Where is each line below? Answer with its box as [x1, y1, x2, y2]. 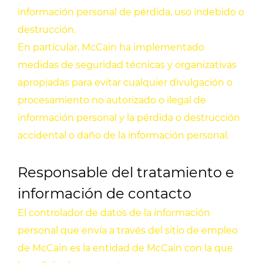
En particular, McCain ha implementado [18, 42, 204, 53]
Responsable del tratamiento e [18, 164, 234, 181]
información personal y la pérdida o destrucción [18, 112, 240, 124]
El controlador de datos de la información [18, 207, 210, 219]
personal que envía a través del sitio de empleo [18, 225, 238, 237]
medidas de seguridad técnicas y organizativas [18, 59, 237, 71]
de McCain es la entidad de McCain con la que [18, 242, 233, 254]
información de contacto [18, 185, 191, 203]
